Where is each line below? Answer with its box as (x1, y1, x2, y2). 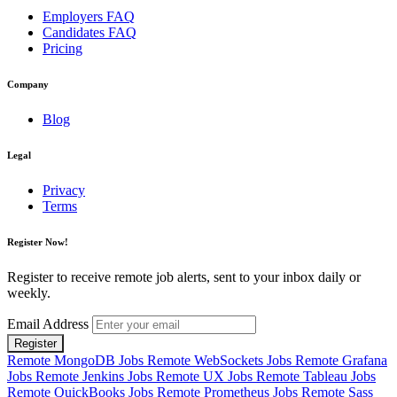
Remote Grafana (295, 352, 387, 368)
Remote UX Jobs (156, 368, 256, 384)
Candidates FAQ (43, 24, 136, 40)
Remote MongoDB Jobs (7, 352, 147, 368)
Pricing (43, 40, 82, 56)
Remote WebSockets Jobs (147, 352, 295, 368)
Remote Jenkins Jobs (35, 368, 156, 384)
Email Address (7, 315, 89, 331)
